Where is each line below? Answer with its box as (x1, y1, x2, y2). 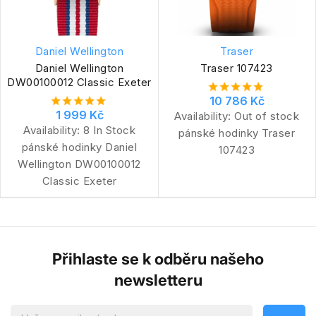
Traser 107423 (200, 61, 273, 75)
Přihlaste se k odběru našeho (52, 249, 264, 268)
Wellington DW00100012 (18, 157, 141, 171)
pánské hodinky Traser (178, 126, 296, 140)
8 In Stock (83, 123, 135, 137)
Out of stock (234, 109, 299, 123)
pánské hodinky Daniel (21, 140, 138, 154)
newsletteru (114, 270, 202, 289)
